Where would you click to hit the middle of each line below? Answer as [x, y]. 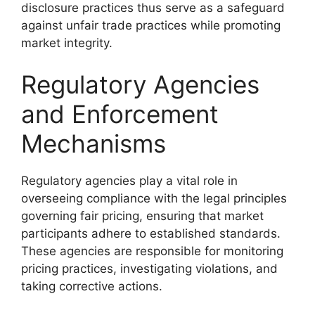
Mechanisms [94, 143]
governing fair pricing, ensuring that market [142, 216]
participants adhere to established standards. [151, 233]
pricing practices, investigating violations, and [149, 269]
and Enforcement [120, 114]
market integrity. [67, 43]
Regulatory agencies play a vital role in [129, 181]
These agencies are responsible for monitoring [152, 251]
